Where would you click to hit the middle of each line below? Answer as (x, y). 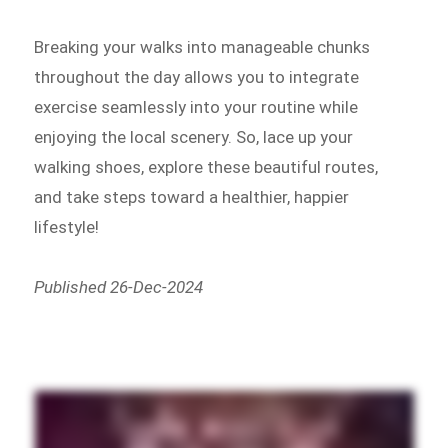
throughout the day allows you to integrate (197, 76)
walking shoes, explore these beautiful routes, (206, 166)
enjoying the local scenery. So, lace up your (194, 136)
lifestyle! (67, 226)
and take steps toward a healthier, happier (192, 196)
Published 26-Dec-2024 (119, 286)
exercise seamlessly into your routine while (196, 106)
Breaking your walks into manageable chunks (202, 46)
